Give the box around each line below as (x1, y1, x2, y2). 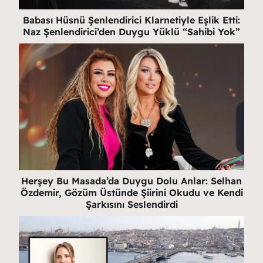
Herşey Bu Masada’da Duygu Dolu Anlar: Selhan (21, 174, 242, 187)
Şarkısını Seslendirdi (85, 198, 178, 210)
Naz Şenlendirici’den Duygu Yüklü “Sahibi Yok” (23, 25, 240, 38)
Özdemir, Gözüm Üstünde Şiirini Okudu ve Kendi (20, 186, 243, 198)
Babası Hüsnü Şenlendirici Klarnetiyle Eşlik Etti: (23, 14, 240, 26)
